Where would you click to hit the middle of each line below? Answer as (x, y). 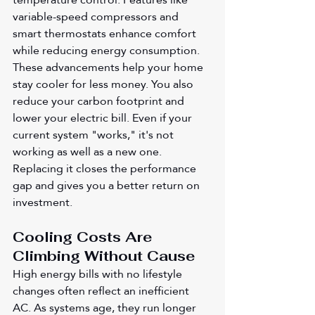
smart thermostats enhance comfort (106, 33)
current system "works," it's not (95, 134)
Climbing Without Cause (104, 256)
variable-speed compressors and (97, 16)
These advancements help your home (109, 67)
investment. (43, 202)
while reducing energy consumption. (108, 50)
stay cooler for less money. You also (104, 84)
